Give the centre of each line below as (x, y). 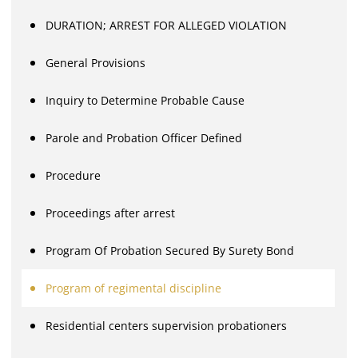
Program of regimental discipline (134, 288)
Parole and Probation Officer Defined (144, 137)
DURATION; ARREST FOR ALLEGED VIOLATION (167, 25)
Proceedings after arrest (111, 213)
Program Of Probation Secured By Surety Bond (170, 250)
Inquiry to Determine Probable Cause (145, 100)
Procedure (74, 175)
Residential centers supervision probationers (167, 325)
